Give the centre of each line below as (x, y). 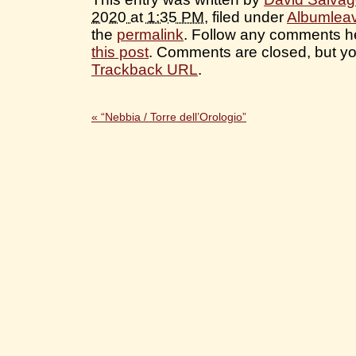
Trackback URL (145, 70)
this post (120, 52)
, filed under (246, 17)
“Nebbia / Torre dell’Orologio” (172, 117)
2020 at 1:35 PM (148, 17)
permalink (150, 35)
